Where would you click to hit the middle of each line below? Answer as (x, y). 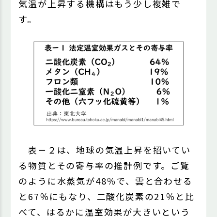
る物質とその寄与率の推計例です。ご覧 (104, 165)
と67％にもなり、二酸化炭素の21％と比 (107, 196)
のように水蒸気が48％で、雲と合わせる (106, 181)
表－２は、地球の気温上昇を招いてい (105, 150)
